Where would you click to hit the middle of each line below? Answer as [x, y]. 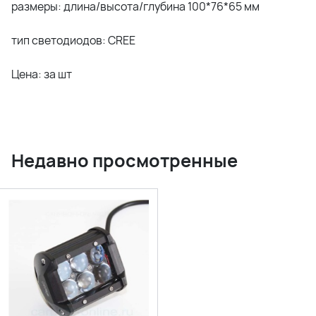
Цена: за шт [42, 74]
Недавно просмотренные [124, 160]
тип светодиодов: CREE [73, 40]
